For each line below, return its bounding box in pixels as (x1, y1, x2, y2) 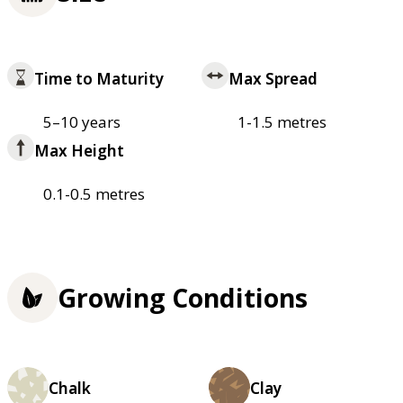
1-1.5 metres (237, 111, 327, 132)
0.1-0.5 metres (43, 183, 145, 204)
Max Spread (228, 67, 318, 89)
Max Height (34, 139, 124, 161)
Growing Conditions (58, 280, 308, 315)
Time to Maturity (34, 67, 164, 89)
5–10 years (43, 111, 121, 132)
